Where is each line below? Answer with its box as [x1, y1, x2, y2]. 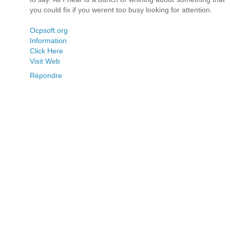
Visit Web [30, 57, 60, 66]
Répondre [30, 71, 62, 80]
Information [30, 36, 67, 45]
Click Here [30, 47, 63, 55]
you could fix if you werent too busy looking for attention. [30, 6, 212, 14]
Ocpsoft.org [30, 26, 68, 35]
